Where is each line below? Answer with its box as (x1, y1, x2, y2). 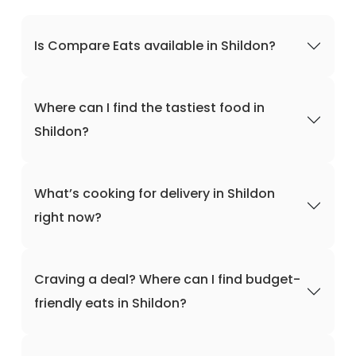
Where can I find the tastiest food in (34, 99, 265, 117)
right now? (34, 208, 102, 226)
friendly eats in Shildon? (34, 294, 187, 312)
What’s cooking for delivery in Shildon (34, 184, 275, 203)
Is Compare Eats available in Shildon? (34, 37, 276, 55)
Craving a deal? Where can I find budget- (34, 270, 300, 288)
